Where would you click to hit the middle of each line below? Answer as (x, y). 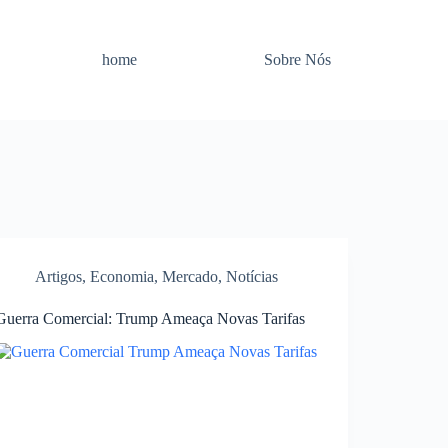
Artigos (59, 276)
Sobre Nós (298, 59)
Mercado (190, 276)
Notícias (252, 276)
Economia (122, 276)
